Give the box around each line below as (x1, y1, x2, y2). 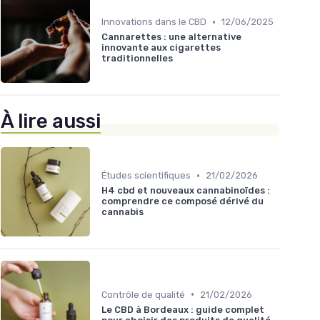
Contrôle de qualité (101, 289, 185, 300)
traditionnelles (101, 53, 173, 64)
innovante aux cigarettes (101, 42, 221, 54)
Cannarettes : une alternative (101, 31, 241, 43)
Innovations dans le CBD (101, 16, 206, 28)
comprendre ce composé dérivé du (101, 196, 264, 207)
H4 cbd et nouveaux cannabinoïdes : (101, 185, 270, 196)
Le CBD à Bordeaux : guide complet (101, 304, 264, 315)
